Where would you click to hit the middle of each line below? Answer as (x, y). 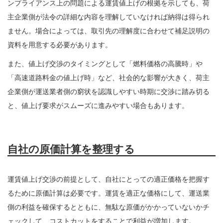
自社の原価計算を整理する (71, 150)
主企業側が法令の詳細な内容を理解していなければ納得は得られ (109, 17)
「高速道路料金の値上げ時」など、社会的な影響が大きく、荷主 (109, 78)
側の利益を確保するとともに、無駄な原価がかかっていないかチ (109, 207)
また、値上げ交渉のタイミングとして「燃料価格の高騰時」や (105, 64)
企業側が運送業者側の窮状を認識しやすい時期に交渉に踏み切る (109, 92)
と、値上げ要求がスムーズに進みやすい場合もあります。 (98, 106)
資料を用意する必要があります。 (60, 45)
